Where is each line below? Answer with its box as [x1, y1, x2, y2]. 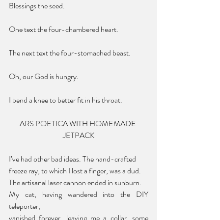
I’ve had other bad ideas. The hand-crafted [9, 153, 136, 165]
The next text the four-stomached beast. [9, 47, 131, 58]
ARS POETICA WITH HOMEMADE [20, 117, 137, 129]
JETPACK [63, 129, 94, 141]
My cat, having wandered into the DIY [9, 188, 148, 200]
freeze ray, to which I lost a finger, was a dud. [9, 165, 141, 176]
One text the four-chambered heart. [9, 23, 118, 35]
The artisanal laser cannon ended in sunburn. [9, 176, 141, 188]
